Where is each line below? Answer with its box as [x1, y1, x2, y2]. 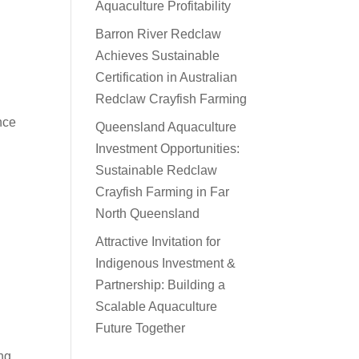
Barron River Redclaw [95, 26, 222, 41]
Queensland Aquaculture [95, 119, 237, 134]
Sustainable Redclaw [95, 163, 218, 177]
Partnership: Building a [95, 277, 226, 292]
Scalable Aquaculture [95, 299, 218, 313]
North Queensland [95, 206, 200, 220]
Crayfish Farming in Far [95, 184, 230, 199]
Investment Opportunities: [95, 141, 240, 155]
